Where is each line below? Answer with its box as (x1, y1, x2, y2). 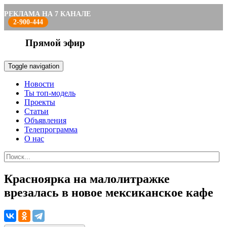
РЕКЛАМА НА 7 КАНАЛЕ (4, 10, 91, 18)
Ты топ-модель (24, 89, 75, 97)
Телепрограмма (24, 125, 78, 134)
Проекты (24, 98, 55, 106)
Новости (24, 80, 54, 88)
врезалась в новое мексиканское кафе (4, 185, 213, 199)
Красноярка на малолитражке (4, 172, 170, 185)
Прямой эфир (25, 37, 85, 48)
